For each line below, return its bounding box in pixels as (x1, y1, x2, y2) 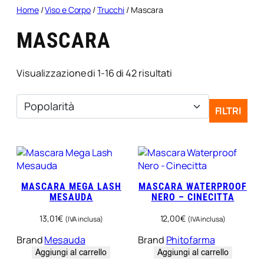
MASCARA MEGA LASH (21, 181, 121, 193)
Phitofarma (166, 233, 215, 246)
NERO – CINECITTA (151, 192, 235, 203)
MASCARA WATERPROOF (138, 181, 247, 193)
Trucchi (97, 4, 125, 15)
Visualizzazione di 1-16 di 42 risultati (16, 67, 173, 80)
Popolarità (171, 66, 217, 80)
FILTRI (214, 104, 242, 117)
